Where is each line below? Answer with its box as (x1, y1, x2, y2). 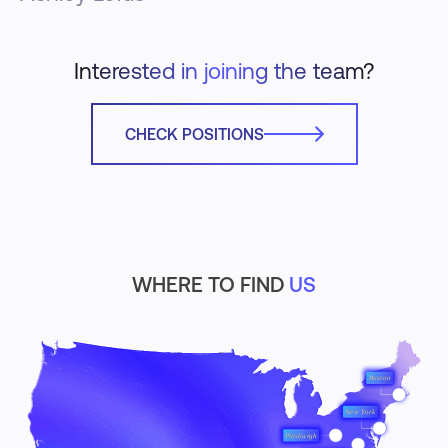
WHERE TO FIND (132, 273, 289, 297)
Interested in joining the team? (74, 58, 374, 85)
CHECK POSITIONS (124, 125, 264, 144)
